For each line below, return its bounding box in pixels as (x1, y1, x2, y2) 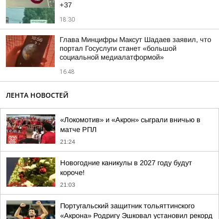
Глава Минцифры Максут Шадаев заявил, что (60, 36, 211, 44)
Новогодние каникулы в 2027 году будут (60, 159, 192, 167)
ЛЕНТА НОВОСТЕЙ (6, 90, 68, 100)
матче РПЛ (60, 126, 97, 133)
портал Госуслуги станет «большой (60, 44, 176, 52)
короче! (60, 169, 85, 176)
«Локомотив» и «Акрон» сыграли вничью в (60, 116, 200, 124)
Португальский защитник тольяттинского (60, 202, 195, 210)
